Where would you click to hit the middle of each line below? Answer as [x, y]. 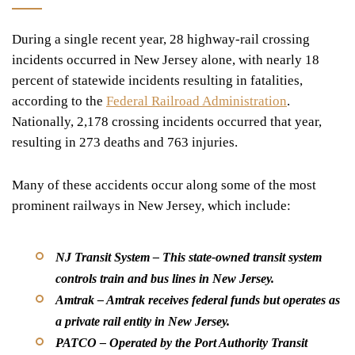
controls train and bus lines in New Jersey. [165, 278]
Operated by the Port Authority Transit [208, 342]
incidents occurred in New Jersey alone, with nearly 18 [166, 59]
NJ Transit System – [109, 257]
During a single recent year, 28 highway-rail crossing [161, 39]
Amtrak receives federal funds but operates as [223, 300]
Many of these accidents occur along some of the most [164, 185]
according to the [59, 101]
